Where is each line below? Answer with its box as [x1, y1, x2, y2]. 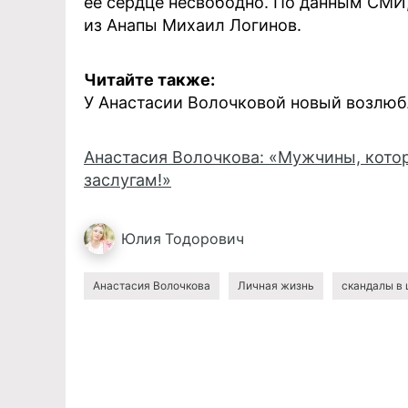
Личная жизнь [238, 279, 314, 292]
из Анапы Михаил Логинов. [84, 15, 301, 35]
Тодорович [165, 229, 244, 248]
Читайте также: [84, 70, 215, 89]
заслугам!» [84, 170, 171, 189]
